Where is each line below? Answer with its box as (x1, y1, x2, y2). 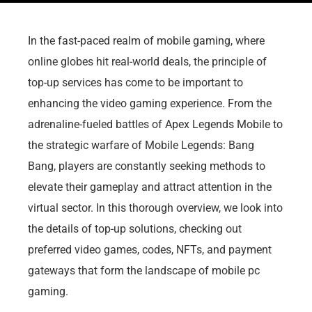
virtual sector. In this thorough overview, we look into (28, 201, 283, 214)
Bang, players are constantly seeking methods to (28, 159, 265, 173)
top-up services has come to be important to (28, 75, 243, 89)
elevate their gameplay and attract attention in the (28, 180, 272, 194)
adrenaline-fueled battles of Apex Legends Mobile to (28, 117, 283, 131)
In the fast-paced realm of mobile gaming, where (28, 33, 265, 47)
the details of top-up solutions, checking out (28, 221, 242, 235)
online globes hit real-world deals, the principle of (28, 54, 267, 68)
